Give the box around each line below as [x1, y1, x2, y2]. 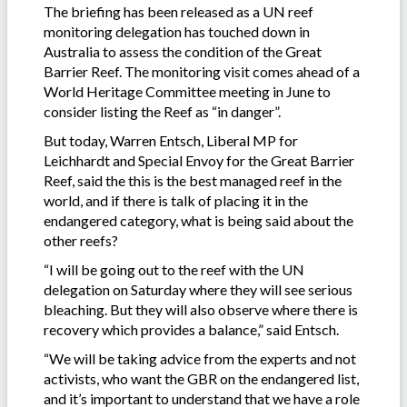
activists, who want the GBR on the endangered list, [44, 369, 359, 387]
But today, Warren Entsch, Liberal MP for [44, 131, 298, 149]
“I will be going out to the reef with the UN [44, 260, 304, 278]
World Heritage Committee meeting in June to [44, 82, 331, 100]
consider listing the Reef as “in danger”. [44, 102, 281, 120]
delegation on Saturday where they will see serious [44, 280, 352, 298]
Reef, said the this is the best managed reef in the [44, 171, 342, 189]
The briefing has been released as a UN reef [44, 2, 313, 20]
